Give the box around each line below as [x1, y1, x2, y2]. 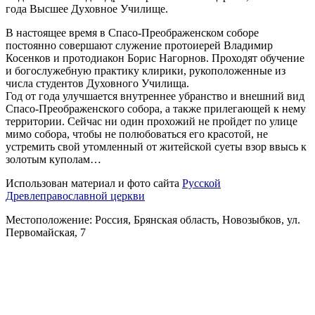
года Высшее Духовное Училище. [6, 2, 168, 15]
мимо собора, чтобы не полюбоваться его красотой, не [6, 127, 268, 140]
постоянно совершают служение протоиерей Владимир [6, 39, 273, 51]
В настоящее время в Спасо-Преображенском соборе [6, 26, 259, 39]
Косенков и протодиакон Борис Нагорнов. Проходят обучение [6, 51, 304, 64]
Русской [182, 176, 221, 189]
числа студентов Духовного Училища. [6, 77, 189, 89]
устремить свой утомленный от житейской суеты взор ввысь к [6, 140, 307, 153]
